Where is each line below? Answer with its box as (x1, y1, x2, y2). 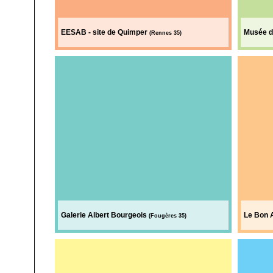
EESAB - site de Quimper (61, 28, 147, 37)
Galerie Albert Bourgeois (61, 211, 147, 219)
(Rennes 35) (149, 30, 182, 36)
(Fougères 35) (147, 213, 186, 219)
